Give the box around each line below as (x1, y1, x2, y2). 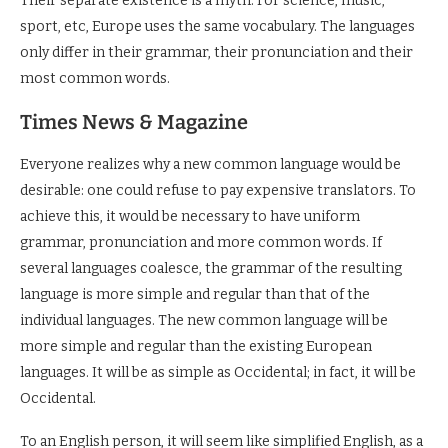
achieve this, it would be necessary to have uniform (20, 207, 360, 225)
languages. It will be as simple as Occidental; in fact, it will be (20, 363, 416, 381)
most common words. (20, 69, 170, 87)
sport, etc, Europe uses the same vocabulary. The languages (20, 17, 415, 35)
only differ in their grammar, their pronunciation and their (20, 43, 413, 61)
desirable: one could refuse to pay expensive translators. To (20, 181, 416, 199)
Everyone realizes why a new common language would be (20, 155, 401, 173)
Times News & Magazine (20, 109, 248, 134)
